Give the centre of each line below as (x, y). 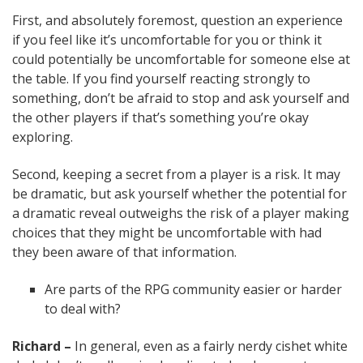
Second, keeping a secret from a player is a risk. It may (176, 175)
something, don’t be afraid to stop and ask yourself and (181, 98)
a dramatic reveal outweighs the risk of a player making (181, 214)
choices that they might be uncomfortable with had (167, 233)
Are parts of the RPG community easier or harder (193, 290)
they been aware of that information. (124, 252)
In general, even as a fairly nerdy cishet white (209, 346)
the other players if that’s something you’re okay (160, 118)
